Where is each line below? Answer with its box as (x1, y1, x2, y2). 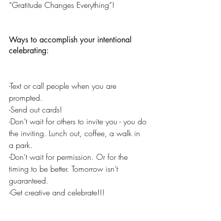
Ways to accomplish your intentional (9, 35, 134, 45)
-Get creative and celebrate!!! (9, 187, 105, 198)
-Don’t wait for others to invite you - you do (9, 116, 149, 127)
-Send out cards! (9, 104, 62, 115)
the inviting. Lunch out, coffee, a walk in (9, 128, 143, 139)
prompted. (9, 92, 42, 104)
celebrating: (9, 45, 49, 56)
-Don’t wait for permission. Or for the (9, 151, 130, 163)
